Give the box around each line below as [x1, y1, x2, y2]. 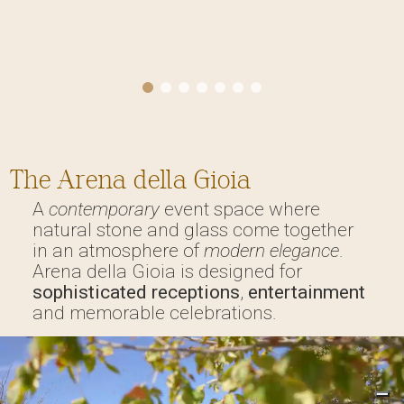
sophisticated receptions [32, 280, 240, 303]
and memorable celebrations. [32, 301, 277, 324]
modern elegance [203, 239, 339, 262]
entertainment [247, 280, 365, 303]
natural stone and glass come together [32, 218, 353, 241]
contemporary [48, 197, 160, 220]
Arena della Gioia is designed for [32, 260, 302, 282]
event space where [159, 197, 320, 220]
